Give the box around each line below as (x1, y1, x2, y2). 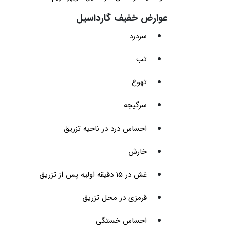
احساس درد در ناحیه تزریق (64, 123, 147, 135)
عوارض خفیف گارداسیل (76, 11, 168, 26)
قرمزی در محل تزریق (82, 192, 147, 204)
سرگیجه (124, 99, 147, 111)
